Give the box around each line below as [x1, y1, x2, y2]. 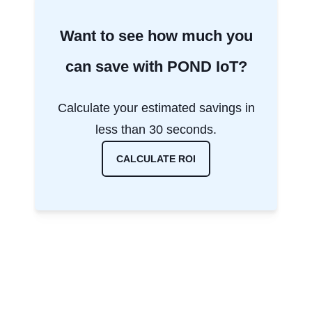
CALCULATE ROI [116, 153, 196, 164]
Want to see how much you [59, 26, 253, 45]
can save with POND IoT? [65, 57, 247, 75]
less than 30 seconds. [95, 122, 217, 136]
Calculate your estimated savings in [57, 100, 255, 115]
